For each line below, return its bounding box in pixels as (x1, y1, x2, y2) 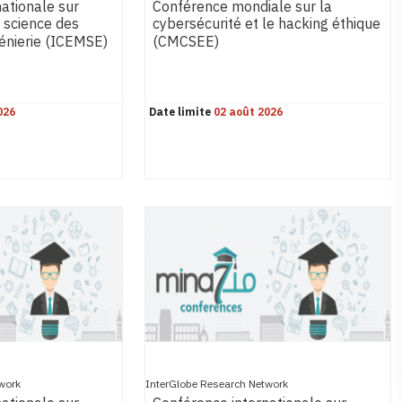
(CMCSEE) (153, 31, 220, 54)
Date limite (149, 104, 212, 120)
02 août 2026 (214, 104, 284, 120)
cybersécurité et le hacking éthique (153, 13, 381, 36)
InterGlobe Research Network (145, 376, 289, 392)
